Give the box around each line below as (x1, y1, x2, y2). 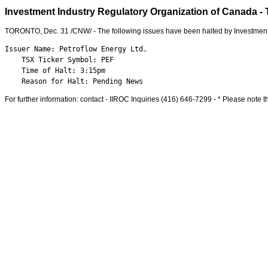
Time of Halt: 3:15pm (5, 66, 105, 75)
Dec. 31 (44, 27, 69, 35)
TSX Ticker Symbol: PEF (5, 56, 114, 64)
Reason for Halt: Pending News (5, 77, 143, 86)
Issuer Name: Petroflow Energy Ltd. (5, 45, 147, 53)
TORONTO (5, 27, 40, 35)
